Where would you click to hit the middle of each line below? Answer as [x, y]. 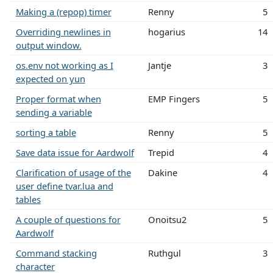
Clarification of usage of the [73, 172]
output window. [48, 45]
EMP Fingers [174, 98]
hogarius [166, 31]
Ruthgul [164, 253]
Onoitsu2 [167, 219]
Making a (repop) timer [63, 11]
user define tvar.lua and [64, 186]
